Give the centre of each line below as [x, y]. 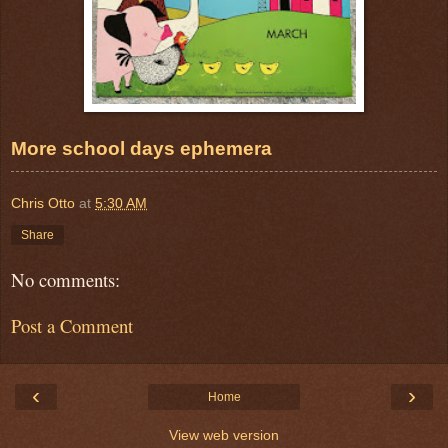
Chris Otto [43, 202]
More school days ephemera [141, 148]
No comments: [65, 279]
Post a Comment [72, 326]
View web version [224, 434]
